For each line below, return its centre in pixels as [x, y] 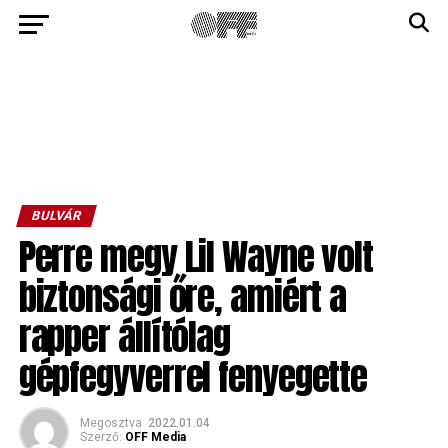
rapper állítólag [124, 336]
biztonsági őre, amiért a [182, 296]
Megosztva [110, 423]
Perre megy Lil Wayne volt [196, 256]
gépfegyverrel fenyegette [193, 376]
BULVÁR [56, 215]
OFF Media [155, 437]
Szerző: [100, 437]
